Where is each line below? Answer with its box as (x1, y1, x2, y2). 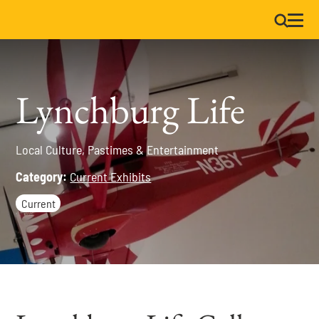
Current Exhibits (70, 169, 152, 185)
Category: (16, 169, 68, 185)
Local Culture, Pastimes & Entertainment (16, 142, 219, 158)
